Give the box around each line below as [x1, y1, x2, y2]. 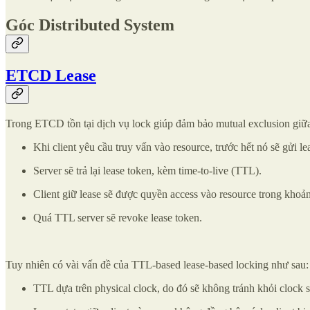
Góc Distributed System [6, 15, 174, 34]
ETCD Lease [6, 66, 96, 85]
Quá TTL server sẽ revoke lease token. [33, 212, 202, 224]
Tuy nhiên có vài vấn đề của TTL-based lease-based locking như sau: [6, 259, 309, 271]
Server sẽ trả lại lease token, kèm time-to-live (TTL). [33, 165, 262, 177]
